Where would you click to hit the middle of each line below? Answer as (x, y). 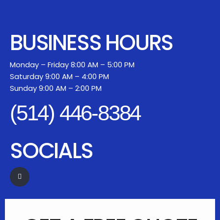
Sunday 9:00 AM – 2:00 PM (56, 88)
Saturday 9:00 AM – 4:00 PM (59, 77)
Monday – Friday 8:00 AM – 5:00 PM (72, 65)
